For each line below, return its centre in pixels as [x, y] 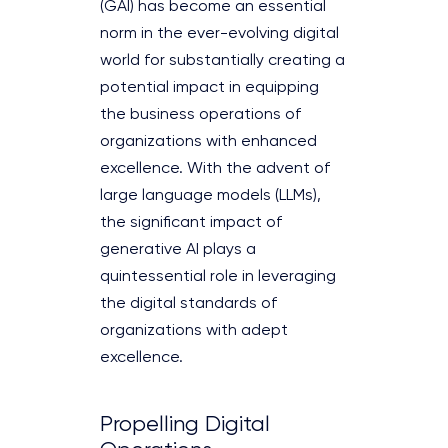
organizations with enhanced [208, 141]
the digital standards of [188, 303]
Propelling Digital [185, 424]
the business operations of [200, 114]
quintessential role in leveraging [218, 276]
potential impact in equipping [209, 87]
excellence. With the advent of [215, 168]
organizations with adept [194, 330]
